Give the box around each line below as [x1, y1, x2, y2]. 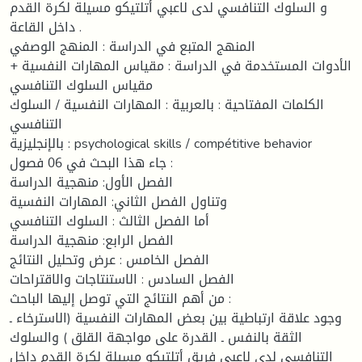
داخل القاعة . [10, 14, 75, 40]
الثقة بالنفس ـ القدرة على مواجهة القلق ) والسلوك [10, 324, 302, 350]
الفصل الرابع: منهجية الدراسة [10, 227, 174, 253]
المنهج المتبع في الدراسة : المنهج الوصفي [10, 33, 255, 59]
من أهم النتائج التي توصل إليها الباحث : [10, 285, 225, 311]
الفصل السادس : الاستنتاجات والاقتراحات [10, 266, 234, 292]
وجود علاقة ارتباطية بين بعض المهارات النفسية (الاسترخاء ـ [10, 305, 342, 330]
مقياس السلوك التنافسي [10, 72, 153, 98]
